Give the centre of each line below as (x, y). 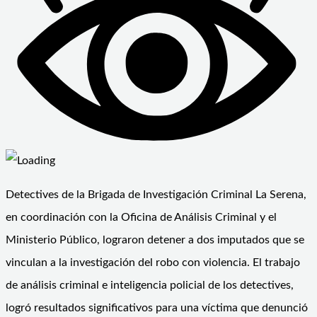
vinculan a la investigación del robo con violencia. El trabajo (153, 262)
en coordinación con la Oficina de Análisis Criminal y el (141, 217)
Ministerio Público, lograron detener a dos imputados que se (155, 240)
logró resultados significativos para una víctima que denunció (157, 307)
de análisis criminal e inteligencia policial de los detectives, (150, 285)
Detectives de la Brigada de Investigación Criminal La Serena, (156, 194)
